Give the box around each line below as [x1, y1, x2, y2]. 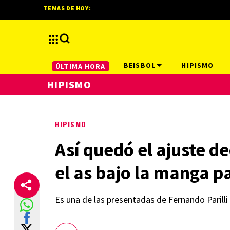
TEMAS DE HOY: [43, 4, 91, 12]
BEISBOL [124, 61, 156, 70]
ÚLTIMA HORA [55, 61, 106, 71]
